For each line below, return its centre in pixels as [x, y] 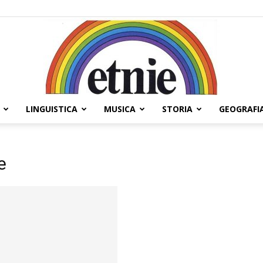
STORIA [177, 109]
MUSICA [120, 109]
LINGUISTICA [52, 109]
